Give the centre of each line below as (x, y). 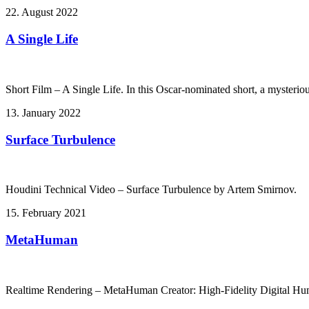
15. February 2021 (46, 213)
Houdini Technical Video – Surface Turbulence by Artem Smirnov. (151, 190)
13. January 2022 (43, 112)
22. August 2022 (42, 12)
